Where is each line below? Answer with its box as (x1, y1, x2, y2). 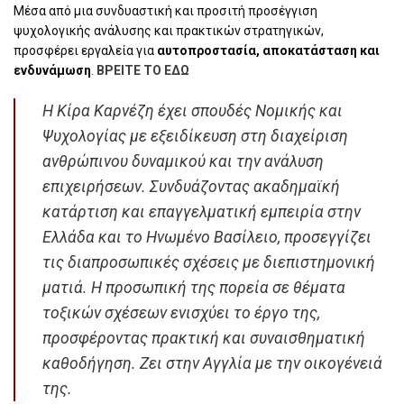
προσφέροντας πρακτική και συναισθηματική (42, 329, 365, 348)
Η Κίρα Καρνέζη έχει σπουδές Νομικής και (42, 102, 343, 121)
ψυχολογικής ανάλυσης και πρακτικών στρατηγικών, (14, 23, 324, 39)
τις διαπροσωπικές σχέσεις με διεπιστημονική (42, 253, 375, 272)
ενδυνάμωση (14, 63, 91, 78)
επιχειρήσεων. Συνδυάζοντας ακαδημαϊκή (42, 178, 340, 197)
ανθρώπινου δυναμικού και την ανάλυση (42, 152, 324, 171)
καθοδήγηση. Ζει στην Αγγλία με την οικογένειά (42, 354, 382, 373)
